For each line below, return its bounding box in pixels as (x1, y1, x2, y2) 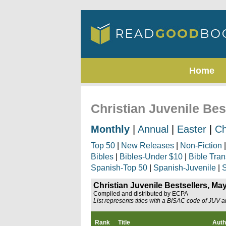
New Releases (121, 141, 174, 150)
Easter (177, 124, 206, 135)
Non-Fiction (180, 141, 222, 150)
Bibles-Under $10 (120, 152, 183, 161)
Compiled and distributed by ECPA (93, 190, 188, 197)
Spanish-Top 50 (91, 163, 147, 172)
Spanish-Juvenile (153, 163, 216, 172)
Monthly (91, 124, 130, 135)
